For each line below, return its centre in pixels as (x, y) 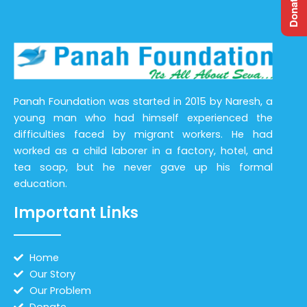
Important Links (76, 212)
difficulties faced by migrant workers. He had (143, 134)
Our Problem (60, 290)
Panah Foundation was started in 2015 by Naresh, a (143, 101)
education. (42, 183)
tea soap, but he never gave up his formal (143, 167)
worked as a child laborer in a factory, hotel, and (143, 150)
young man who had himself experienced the (143, 118)
